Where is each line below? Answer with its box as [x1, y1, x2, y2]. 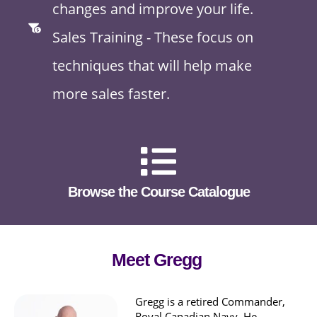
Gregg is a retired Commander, [134, 294, 285, 309]
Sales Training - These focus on [52, 28, 253, 47]
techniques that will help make [52, 56, 252, 76]
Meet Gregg [112, 250, 202, 270]
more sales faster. [52, 84, 170, 104]
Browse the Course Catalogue [67, 184, 250, 200]
